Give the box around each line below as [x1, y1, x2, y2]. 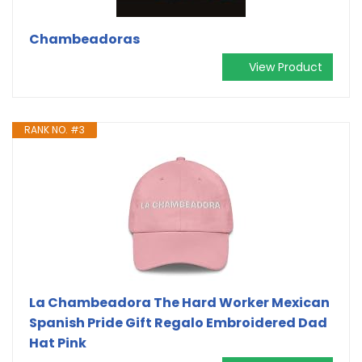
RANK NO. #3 [24, 122, 85, 137]
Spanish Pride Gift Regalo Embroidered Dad [29, 313, 327, 332]
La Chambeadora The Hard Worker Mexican [29, 293, 330, 312]
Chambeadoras [29, 29, 140, 48]
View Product [249, 58, 322, 75]
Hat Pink [29, 333, 86, 352]
